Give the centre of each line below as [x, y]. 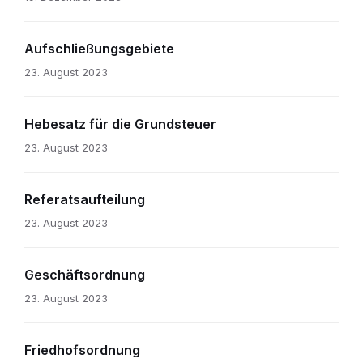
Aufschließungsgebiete [99, 49]
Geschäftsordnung [85, 275]
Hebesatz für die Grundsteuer [120, 124]
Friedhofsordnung [82, 350]
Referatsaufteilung [85, 200]
